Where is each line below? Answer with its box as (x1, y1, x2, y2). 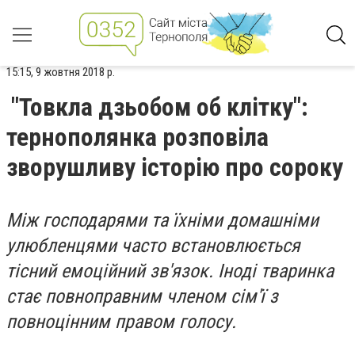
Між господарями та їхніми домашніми (6, 209, 319, 231)
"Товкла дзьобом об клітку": (11, 92, 308, 122)
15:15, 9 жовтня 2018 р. (6, 65, 115, 79)
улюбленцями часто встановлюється (6, 235, 300, 257)
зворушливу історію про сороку (6, 152, 343, 182)
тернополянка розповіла (6, 122, 269, 152)
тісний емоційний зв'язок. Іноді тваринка (6, 260, 334, 282)
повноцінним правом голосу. (6, 311, 241, 333)
